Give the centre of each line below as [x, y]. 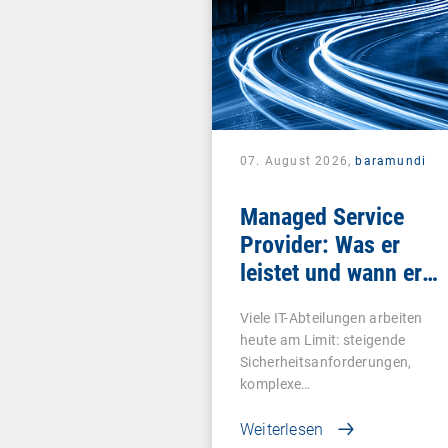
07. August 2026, [298, 160]
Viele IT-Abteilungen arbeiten [331, 317]
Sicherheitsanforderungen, [326, 361]
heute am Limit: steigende [323, 339]
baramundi [391, 160]
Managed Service [322, 216]
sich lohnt [287, 300]
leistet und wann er [331, 272]
